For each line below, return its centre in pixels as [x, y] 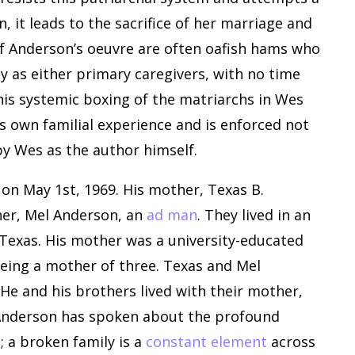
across [291, 342]
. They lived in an [254, 215]
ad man [172, 215]
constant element [206, 342]
